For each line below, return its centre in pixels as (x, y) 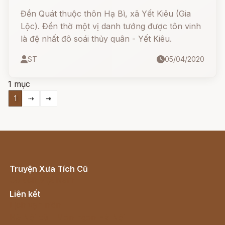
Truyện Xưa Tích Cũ (49, 169)
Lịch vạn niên (35, 205)
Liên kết (25, 194)
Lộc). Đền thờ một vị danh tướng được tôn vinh (111, 26)
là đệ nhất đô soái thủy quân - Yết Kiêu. (96, 39)
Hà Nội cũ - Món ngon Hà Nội (67, 217)
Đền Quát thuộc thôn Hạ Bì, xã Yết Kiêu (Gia (106, 14)
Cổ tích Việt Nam (42, 180)
